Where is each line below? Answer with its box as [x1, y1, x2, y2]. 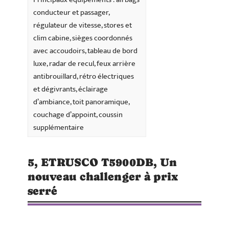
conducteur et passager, [33, 6, 110, 19]
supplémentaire [33, 121, 84, 134]
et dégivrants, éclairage [33, 83, 108, 96]
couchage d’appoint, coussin [33, 108, 123, 122]
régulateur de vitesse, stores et [33, 19, 132, 32]
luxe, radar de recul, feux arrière [33, 57, 135, 71]
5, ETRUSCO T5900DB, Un [28, 156, 177, 169]
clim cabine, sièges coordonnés [33, 32, 132, 45]
